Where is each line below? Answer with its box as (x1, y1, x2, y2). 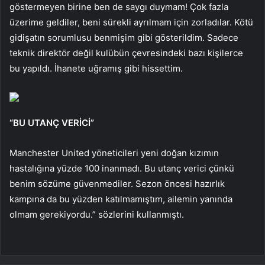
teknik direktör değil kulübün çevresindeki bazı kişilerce (9, 47, 243, 59)
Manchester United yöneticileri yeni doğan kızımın (9, 147, 219, 159)
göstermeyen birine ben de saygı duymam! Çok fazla (9, 1, 228, 13)
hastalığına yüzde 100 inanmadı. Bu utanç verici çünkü (9, 163, 234, 174)
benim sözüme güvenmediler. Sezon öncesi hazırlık (9, 178, 225, 190)
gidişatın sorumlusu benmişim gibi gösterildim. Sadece (9, 32, 238, 44)
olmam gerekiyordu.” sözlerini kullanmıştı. (9, 209, 184, 221)
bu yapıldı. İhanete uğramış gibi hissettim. (9, 63, 183, 75)
